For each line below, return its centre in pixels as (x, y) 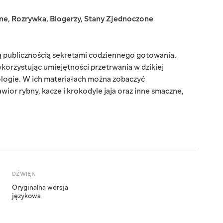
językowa (26, 196)
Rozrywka (29, 19)
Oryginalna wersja (40, 188)
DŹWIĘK (24, 174)
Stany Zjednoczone (119, 19)
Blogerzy (65, 19)
